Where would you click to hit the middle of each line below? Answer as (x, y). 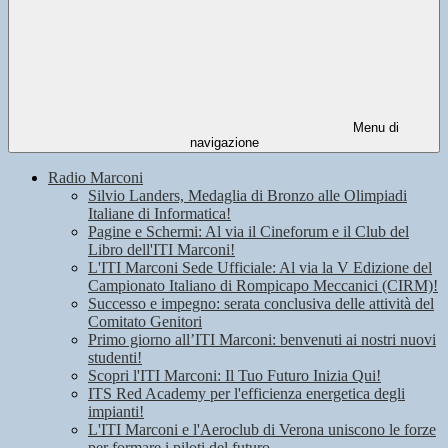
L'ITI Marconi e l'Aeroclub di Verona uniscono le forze (262, 430)
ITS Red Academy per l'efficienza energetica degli (246, 394)
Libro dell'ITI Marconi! (161, 250)
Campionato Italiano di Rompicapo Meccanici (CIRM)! (263, 286)
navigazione (224, 143)
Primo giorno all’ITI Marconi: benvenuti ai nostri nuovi (262, 340)
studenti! (115, 358)
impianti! (116, 412)
